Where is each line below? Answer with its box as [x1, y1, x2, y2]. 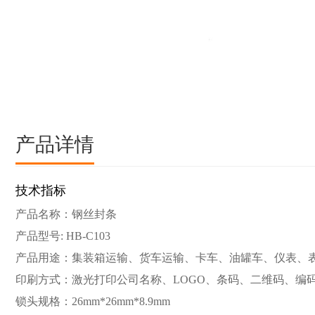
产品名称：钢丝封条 [15, 208, 117, 220]
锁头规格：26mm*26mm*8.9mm [15, 295, 170, 307]
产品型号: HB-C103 [15, 230, 110, 242]
